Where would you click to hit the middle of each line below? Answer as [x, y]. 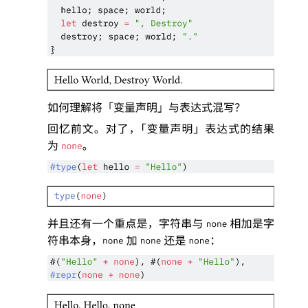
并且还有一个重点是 [98, 225]
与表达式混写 [201, 109]
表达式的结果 [240, 130]
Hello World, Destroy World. [121, 81]
